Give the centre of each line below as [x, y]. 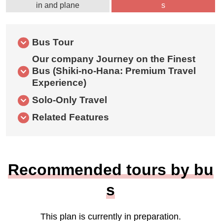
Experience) [59, 83]
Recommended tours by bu [110, 170]
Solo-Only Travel [69, 100]
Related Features [70, 117]
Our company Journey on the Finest [113, 59]
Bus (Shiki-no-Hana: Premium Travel [114, 71]
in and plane [58, 5]
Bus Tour [53, 42]
